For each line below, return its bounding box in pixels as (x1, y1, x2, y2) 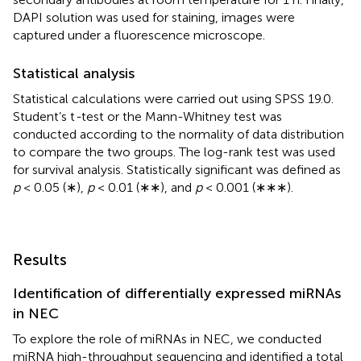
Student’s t (13, 108, 75, 124)
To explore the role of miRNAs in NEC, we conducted (13, 330, 322, 346)
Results (13, 249, 67, 269)
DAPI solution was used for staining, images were (13, 9, 295, 25)
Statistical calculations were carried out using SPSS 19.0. (13, 90, 334, 106)
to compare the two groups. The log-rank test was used (13, 143, 335, 160)
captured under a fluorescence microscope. (13, 27, 265, 43)
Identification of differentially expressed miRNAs (13, 284, 341, 302)
